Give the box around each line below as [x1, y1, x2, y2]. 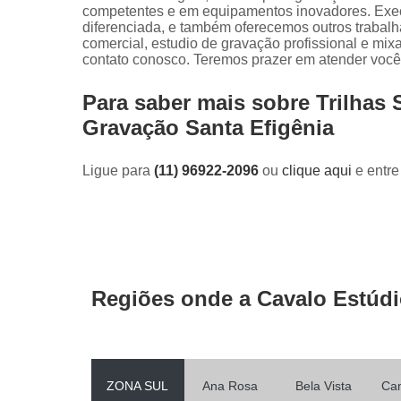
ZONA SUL [107, 379, 169, 393]
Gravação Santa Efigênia [82, 115, 334, 140]
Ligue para [82, 162, 154, 178]
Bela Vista [294, 379, 352, 393]
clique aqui [282, 162, 352, 178]
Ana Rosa [202, 379, 259, 393]
